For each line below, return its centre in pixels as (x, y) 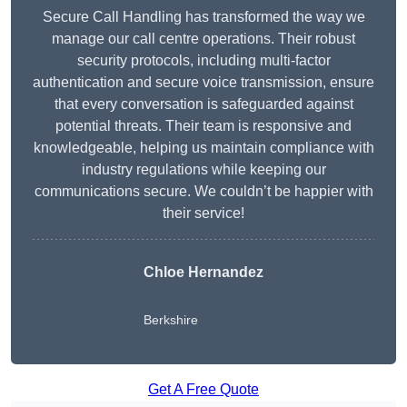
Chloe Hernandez (203, 273)
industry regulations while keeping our (203, 170)
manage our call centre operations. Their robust (203, 39)
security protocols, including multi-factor (203, 61)
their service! (203, 213)
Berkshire (171, 320)
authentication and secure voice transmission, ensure (203, 83)
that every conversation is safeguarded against (203, 104)
